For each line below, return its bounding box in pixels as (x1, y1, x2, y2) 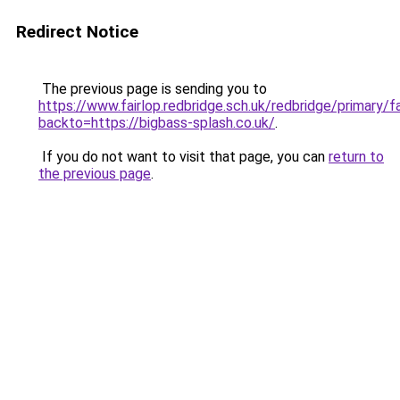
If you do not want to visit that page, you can (38, 148, 329, 165)
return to (329, 148, 384, 165)
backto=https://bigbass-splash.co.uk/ (38, 114, 275, 131)
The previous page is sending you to (38, 80, 267, 97)
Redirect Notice (16, 21, 138, 42)
